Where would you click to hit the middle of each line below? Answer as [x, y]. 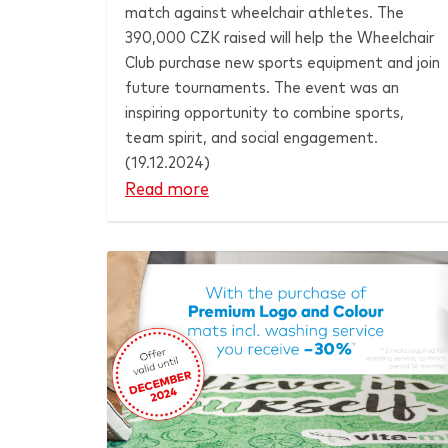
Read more [167, 189]
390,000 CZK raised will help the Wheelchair [279, 37]
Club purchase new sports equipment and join [282, 62]
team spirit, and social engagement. [251, 137]
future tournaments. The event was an [261, 87]
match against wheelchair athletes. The [264, 12]
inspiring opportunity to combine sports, [264, 112]
